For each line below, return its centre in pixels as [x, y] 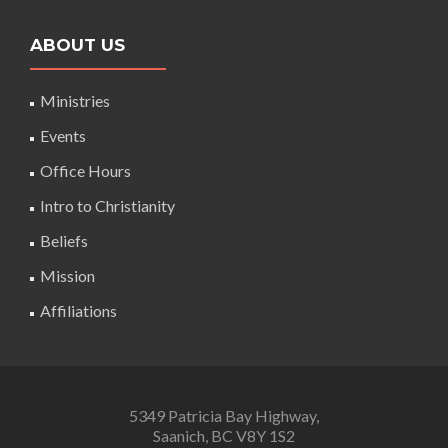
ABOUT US [77, 45]
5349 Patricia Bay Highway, [224, 415]
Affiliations [78, 310]
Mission [67, 275]
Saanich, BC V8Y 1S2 [224, 435]
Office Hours [85, 170]
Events [63, 135]
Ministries [75, 100]
